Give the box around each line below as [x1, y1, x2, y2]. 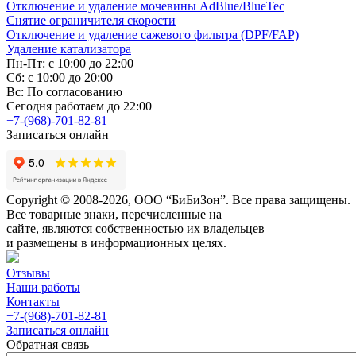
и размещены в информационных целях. [6, 236, 226, 250]
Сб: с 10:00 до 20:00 [6, 71, 113, 85]
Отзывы [6, 266, 50, 281]
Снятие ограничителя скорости [6, 14, 176, 28]
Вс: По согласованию [6, 85, 122, 99]
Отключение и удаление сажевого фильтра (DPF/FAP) [6, 28, 299, 42]
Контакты [6, 295, 60, 309]
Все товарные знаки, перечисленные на [6, 207, 222, 222]
